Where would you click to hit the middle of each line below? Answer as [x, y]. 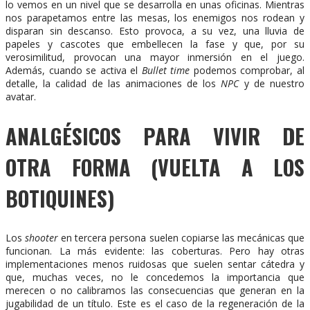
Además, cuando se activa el [74, 71]
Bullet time [166, 71]
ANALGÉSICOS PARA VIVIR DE [155, 136]
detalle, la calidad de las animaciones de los [113, 84]
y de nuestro [272, 84]
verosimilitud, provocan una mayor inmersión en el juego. [155, 57]
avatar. [21, 97]
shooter [42, 237]
